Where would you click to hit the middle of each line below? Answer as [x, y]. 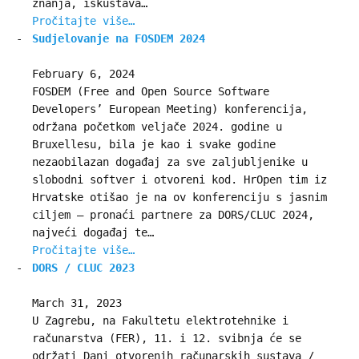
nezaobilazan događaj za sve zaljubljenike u [170, 161]
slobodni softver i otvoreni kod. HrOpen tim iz [179, 179]
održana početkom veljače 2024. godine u [157, 126]
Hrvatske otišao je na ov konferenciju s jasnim [179, 197]
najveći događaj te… [93, 232]
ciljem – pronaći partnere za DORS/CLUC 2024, [173, 214]
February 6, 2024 [83, 73]
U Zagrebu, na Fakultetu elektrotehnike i [160, 321]
